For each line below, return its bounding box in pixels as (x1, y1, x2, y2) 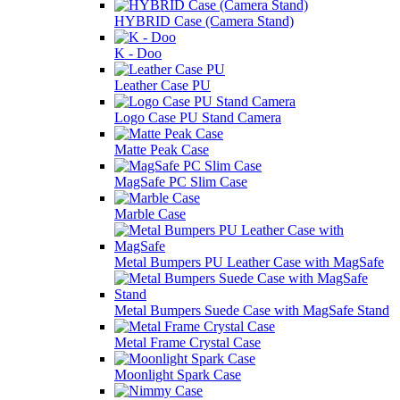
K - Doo (114, 45, 162, 61)
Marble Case (114, 205, 186, 221)
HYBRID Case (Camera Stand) (114, 12, 294, 29)
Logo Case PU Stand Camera (114, 109, 281, 125)
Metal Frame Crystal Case (114, 334, 261, 350)
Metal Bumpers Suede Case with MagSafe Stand (114, 302, 389, 318)
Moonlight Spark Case (114, 366, 241, 382)
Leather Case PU (114, 77, 211, 93)
